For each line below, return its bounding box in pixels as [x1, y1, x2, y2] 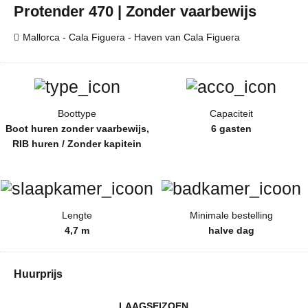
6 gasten [210, 123, 252, 135]
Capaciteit [209, 108, 253, 120]
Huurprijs [14, 268, 63, 280]
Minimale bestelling [189, 210, 273, 221]
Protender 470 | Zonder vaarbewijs [14, 3, 256, 21]
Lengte [62, 210, 92, 221]
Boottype [58, 108, 96, 120]
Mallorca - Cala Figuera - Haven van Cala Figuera [23, 32, 240, 43]
